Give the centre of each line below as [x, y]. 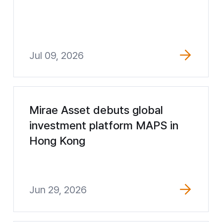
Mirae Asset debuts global [96, 110]
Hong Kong [57, 141]
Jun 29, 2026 [58, 190]
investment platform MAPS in [104, 125]
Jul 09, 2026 [57, 55]
